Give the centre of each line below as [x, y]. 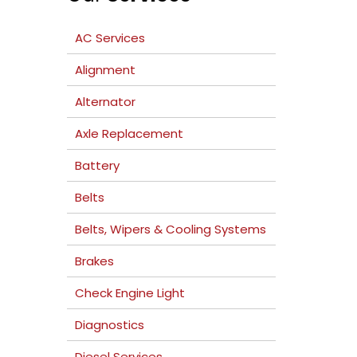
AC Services [110, 38]
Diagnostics [109, 325]
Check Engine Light [129, 293]
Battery [97, 165]
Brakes [94, 261]
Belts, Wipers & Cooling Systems [170, 229]
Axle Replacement [129, 133]
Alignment [105, 70]
